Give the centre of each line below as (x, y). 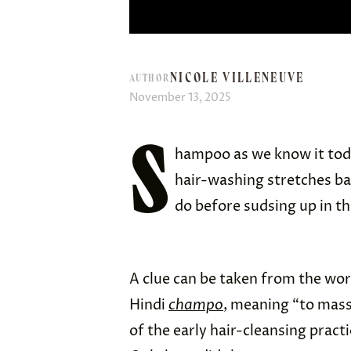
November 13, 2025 (180, 98)
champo (196, 305)
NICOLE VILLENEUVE (237, 78)
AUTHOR (150, 78)
